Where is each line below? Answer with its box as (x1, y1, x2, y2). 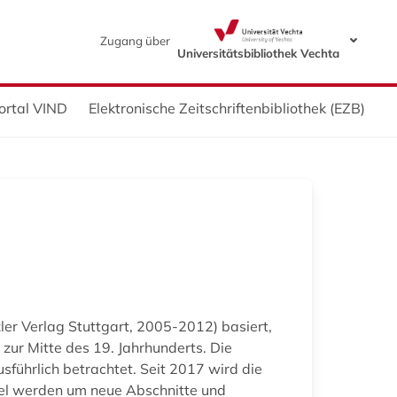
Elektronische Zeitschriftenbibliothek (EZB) (89, 98, 365, 117)
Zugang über (99, 33, 170, 48)
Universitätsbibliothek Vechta (176, 45, 339, 60)
